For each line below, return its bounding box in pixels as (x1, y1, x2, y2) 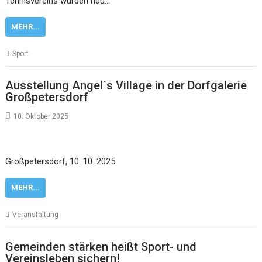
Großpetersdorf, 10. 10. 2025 (5, 156, 120, 167)
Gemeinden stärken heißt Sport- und (5, 239, 197, 254)
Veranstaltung (12, 211, 59, 219)
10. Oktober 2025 (13, 112, 69, 120)
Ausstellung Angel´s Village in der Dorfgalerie (5, 78, 247, 92)
